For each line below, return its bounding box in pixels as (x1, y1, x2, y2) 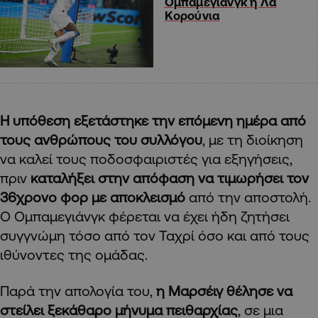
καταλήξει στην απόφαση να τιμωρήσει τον (31, 169, 309, 186)
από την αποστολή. (185, 188, 311, 205)
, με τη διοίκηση (202, 131, 303, 148)
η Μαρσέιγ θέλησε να (156, 282, 292, 299)
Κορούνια (164, 8, 220, 22)
